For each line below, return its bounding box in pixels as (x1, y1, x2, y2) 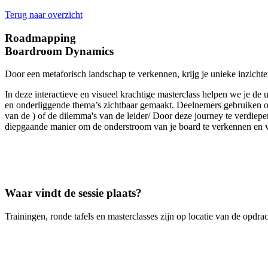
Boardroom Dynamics (5, 44, 114, 57)
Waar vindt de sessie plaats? (5, 187, 142, 200)
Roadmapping (5, 31, 76, 44)
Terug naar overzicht (5, 10, 83, 20)
